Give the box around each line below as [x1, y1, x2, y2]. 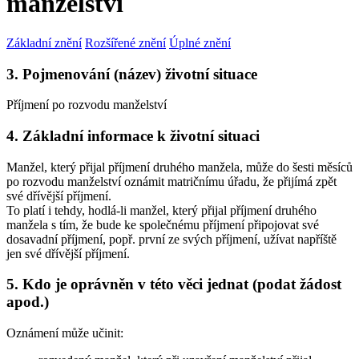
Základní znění [6, 35, 82, 50]
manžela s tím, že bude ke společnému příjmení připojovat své [6, 217, 319, 232]
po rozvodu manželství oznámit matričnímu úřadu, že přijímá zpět [6, 174, 337, 188]
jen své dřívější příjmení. [6, 246, 130, 260]
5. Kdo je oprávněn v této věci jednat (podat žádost [6, 276, 341, 293]
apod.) [6, 293, 49, 311]
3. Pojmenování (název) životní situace [6, 65, 257, 83]
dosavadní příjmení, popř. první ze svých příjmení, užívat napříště [6, 232, 337, 246]
